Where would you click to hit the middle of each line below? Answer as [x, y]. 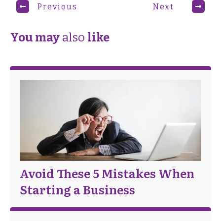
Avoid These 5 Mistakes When [107, 173]
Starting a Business [77, 189]
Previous [57, 6]
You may [35, 38]
